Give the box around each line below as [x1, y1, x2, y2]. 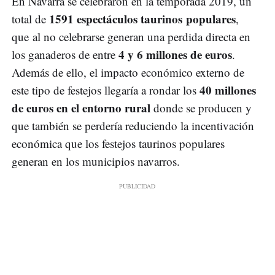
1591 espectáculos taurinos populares [49, 10, 236, 28]
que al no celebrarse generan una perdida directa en [12, 29, 250, 45]
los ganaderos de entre [12, 47, 118, 63]
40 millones [199, 82, 256, 99]
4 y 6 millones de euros [118, 46, 232, 63]
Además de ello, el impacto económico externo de [12, 64, 244, 80]
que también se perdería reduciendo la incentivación [12, 118, 254, 134]
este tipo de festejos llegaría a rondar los [12, 82, 199, 98]
